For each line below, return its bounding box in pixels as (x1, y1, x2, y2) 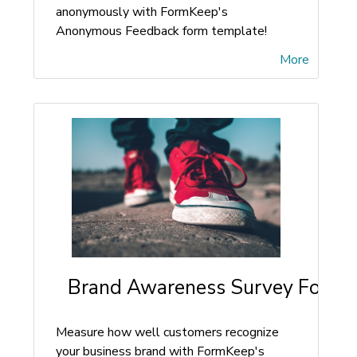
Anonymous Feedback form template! (56, 22, 267, 40)
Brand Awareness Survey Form (68, 274, 345, 301)
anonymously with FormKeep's (56, 3, 228, 21)
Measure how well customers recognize (56, 324, 279, 341)
